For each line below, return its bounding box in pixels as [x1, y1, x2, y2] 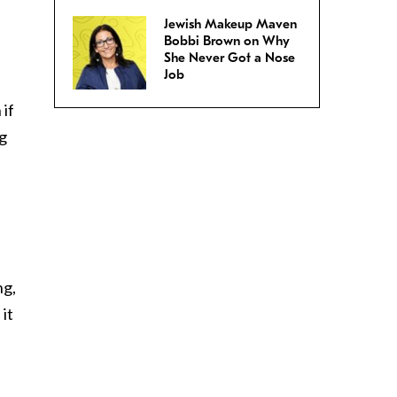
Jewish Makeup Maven [164, 16, 297, 33]
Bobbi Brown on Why [164, 33, 290, 50]
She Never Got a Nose [164, 50, 295, 66]
